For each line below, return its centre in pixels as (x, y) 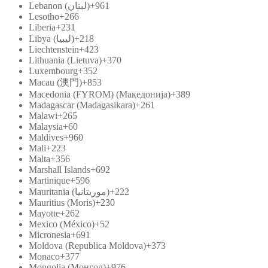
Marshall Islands (60, 169)
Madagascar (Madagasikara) (82, 105)
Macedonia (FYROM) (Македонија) (100, 94)
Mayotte (44, 213)
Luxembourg (53, 71)
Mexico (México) (62, 224)
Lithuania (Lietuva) (65, 60)
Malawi (43, 115)
